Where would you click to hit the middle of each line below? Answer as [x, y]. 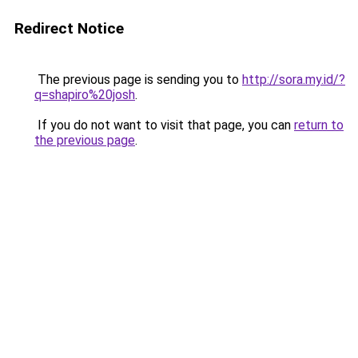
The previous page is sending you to [138, 80]
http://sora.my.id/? [294, 80]
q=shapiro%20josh [85, 95]
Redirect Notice [69, 28]
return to [319, 125]
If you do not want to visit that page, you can [164, 125]
